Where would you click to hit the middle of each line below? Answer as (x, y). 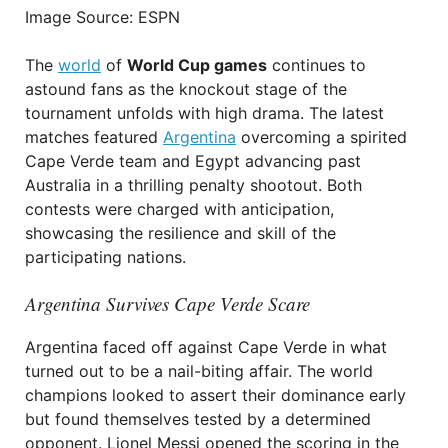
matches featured (94, 137)
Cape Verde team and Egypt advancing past (193, 161)
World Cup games (197, 65)
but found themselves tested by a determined (198, 419)
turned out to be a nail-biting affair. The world (199, 371)
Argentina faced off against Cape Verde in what (206, 347)
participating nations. (105, 257)
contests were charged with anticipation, (179, 209)
